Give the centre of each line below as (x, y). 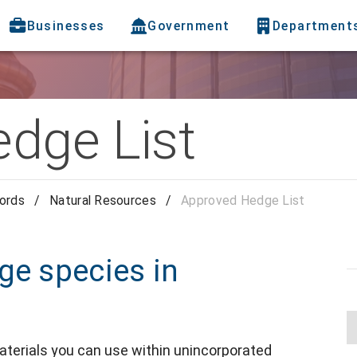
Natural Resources (103, 201)
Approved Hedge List (243, 201)
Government (189, 25)
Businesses (66, 25)
